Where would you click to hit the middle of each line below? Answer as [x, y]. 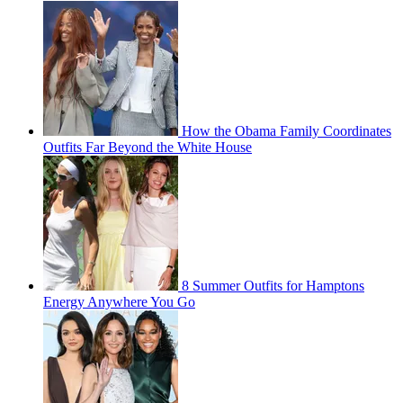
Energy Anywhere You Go [119, 301]
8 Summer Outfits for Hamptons [273, 285]
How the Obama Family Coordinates [287, 130]
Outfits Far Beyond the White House [148, 147]
